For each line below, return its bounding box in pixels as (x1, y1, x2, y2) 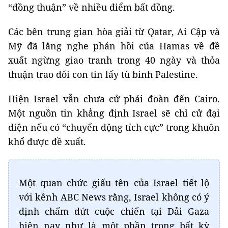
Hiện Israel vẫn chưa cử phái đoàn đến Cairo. (8, 93, 220, 105)
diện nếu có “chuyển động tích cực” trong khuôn (8, 121, 220, 134)
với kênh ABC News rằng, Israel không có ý (19, 191, 209, 204)
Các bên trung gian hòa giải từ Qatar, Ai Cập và (8, 25, 220, 38)
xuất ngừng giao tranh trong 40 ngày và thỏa (8, 54, 220, 67)
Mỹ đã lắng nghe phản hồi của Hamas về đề (8, 40, 220, 52)
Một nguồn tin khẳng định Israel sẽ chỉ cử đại (8, 107, 220, 120)
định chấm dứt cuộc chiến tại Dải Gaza (19, 205, 209, 218)
